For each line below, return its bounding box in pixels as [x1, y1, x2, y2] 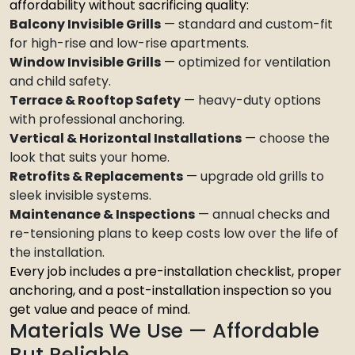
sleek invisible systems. [10, 186, 151, 204]
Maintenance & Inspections [10, 205, 195, 223]
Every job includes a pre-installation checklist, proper [10, 262, 342, 281]
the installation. [10, 243, 105, 261]
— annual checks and [195, 205, 330, 223]
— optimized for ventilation [161, 53, 330, 71]
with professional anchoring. [10, 110, 185, 128]
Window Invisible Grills [10, 53, 161, 71]
